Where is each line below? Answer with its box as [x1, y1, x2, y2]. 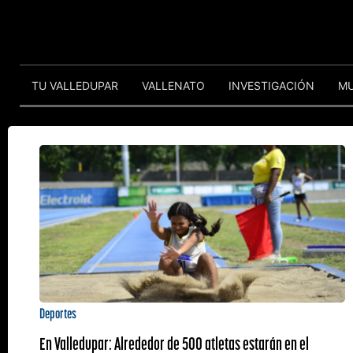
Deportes [39, 304, 76, 322]
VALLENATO [142, 78, 205, 92]
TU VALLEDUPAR [32, 78, 118, 92]
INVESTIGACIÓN [229, 78, 314, 92]
